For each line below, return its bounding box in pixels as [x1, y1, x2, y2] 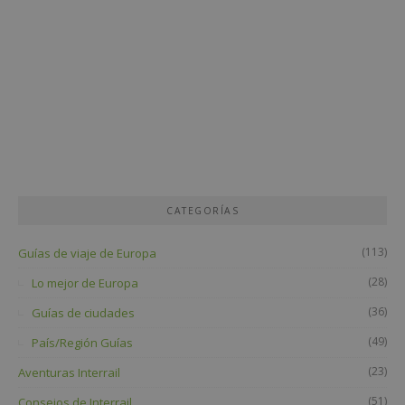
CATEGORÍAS [166, 203, 239, 217]
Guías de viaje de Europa [18, 244, 156, 261]
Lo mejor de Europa [32, 274, 138, 291]
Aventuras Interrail [18, 363, 120, 381]
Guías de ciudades [32, 304, 135, 321]
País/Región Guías [32, 334, 133, 351]
